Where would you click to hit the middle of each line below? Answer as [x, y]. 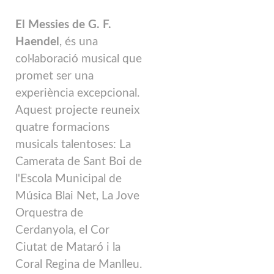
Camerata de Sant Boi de [79, 162]
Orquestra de [49, 213]
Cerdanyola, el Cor [62, 231]
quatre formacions [62, 128]
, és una [79, 42]
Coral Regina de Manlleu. [79, 265]
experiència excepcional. [77, 94]
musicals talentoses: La [73, 145]
